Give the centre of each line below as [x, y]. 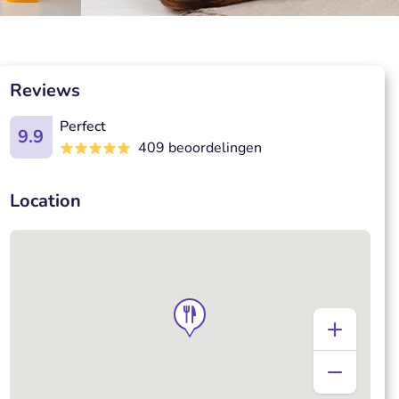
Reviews [45, 90]
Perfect [82, 126]
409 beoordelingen [199, 148]
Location [45, 201]
